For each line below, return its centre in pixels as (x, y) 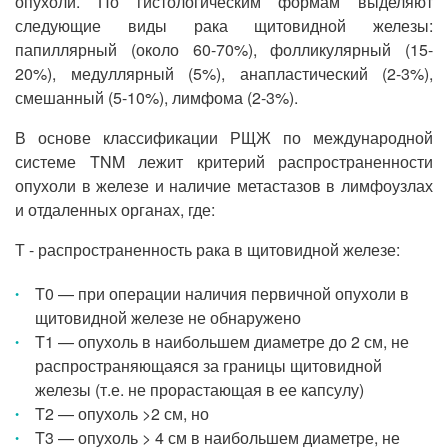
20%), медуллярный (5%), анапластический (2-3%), (224, 73)
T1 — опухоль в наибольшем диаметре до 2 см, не (222, 341)
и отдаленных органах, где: (115, 209)
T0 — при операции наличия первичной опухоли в (222, 293)
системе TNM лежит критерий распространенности (224, 161)
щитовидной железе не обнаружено (168, 317)
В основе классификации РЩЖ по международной (224, 137)
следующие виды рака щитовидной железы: (224, 25)
